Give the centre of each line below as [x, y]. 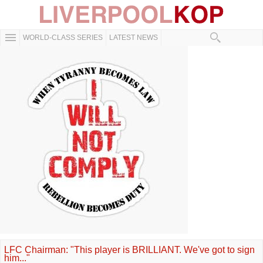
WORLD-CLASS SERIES [63, 38]
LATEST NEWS [134, 38]
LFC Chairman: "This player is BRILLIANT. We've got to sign [129, 250]
